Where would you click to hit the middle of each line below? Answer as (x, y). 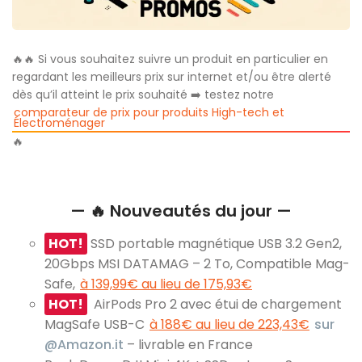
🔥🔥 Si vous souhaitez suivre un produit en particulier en (170, 59)
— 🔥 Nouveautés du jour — (181, 210)
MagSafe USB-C (96, 324)
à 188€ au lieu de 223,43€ (229, 324)
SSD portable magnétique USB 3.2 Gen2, (215, 243)
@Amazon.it (84, 344)
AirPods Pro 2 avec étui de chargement (215, 304)
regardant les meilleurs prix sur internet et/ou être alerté (172, 76)
